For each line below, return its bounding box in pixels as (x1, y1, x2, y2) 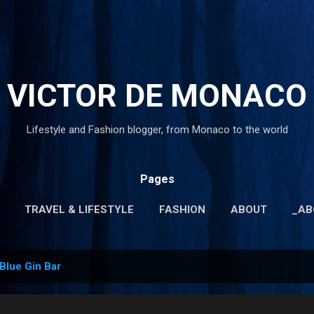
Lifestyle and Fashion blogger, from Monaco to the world (26, 123, 288, 136)
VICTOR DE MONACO (7, 77, 307, 114)
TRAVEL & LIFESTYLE (24, 203, 134, 216)
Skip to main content (109, 11, 205, 24)
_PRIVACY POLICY (141, 233, 234, 245)
